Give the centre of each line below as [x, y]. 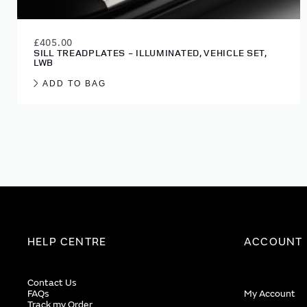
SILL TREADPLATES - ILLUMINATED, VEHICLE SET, [150, 53]
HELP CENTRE [67, 242]
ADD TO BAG [74, 84]
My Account [270, 294]
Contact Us [52, 283]
